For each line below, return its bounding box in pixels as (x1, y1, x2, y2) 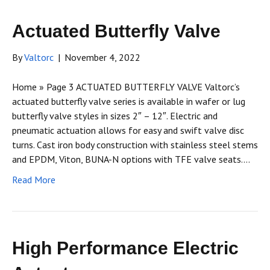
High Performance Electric (12, 238, 239, 259)
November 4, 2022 (64, 51, 140, 64)
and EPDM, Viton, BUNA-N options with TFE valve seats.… (12, 153, 250, 166)
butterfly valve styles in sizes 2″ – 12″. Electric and (12, 110, 218, 122)
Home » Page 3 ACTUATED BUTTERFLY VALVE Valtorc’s (12, 81, 240, 93)
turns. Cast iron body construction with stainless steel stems (12, 139, 258, 151)
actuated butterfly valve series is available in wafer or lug (12, 95, 245, 108)
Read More (12, 174, 55, 186)
